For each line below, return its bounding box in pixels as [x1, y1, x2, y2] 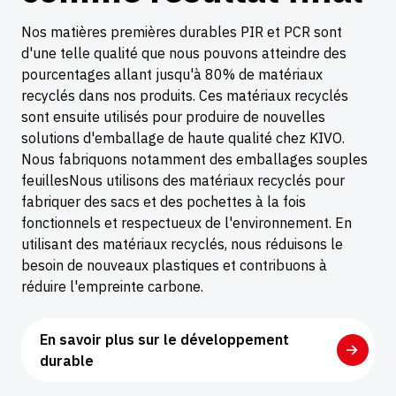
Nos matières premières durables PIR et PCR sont [21, 22, 342, 41]
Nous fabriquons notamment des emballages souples [21, 149, 368, 168]
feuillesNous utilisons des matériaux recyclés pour [21, 171, 345, 189]
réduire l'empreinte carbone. [21, 277, 203, 295]
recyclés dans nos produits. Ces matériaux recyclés [21, 86, 348, 104]
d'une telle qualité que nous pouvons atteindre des [21, 43, 346, 62]
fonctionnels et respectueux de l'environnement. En [21, 213, 352, 232]
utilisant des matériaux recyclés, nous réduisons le [21, 234, 343, 253]
